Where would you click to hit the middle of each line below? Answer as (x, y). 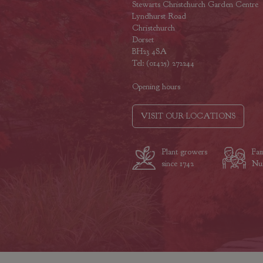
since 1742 (177, 164)
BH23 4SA (149, 52)
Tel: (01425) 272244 (163, 63)
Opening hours (156, 87)
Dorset (143, 40)
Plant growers (184, 152)
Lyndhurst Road (159, 16)
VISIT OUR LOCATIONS (188, 116)
